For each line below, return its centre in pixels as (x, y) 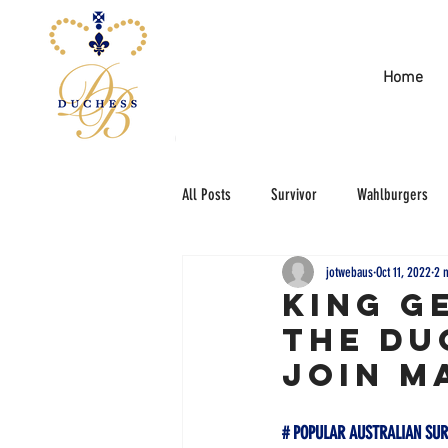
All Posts (206, 194)
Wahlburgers (392, 194)
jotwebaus (349, 272)
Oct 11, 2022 (403, 272)
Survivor (294, 194)
